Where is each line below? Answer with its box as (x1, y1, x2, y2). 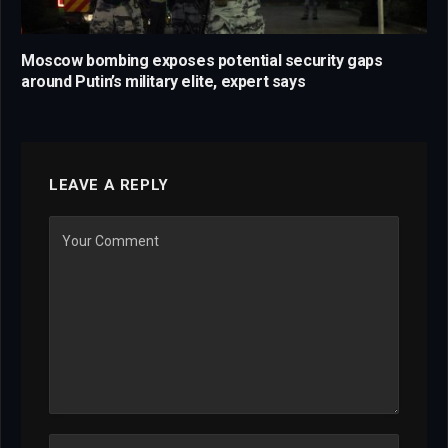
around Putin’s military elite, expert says (21, 72, 306, 92)
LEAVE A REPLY (49, 176, 169, 195)
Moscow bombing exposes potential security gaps (21, 51, 383, 71)
